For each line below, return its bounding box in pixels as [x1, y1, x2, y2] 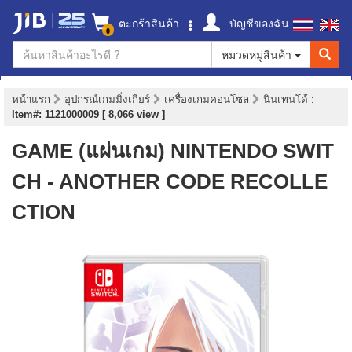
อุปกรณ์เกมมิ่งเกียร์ [64, 93, 153, 105]
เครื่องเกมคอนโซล [164, 93, 252, 105]
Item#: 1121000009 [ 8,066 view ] [12, 108, 165, 120]
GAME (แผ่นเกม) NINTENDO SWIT [12, 139, 334, 163]
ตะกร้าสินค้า [115, 15, 179, 31]
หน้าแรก [12, 93, 50, 105]
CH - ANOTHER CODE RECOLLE [12, 170, 328, 193]
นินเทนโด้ [263, 93, 311, 105]
